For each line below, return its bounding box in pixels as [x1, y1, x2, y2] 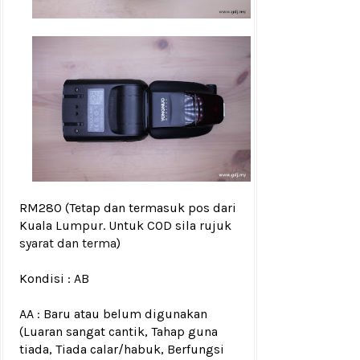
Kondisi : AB [19, 271, 89, 287]
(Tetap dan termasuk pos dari [65, 200, 236, 216]
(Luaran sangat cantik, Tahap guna [19, 324, 218, 340]
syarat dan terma [19, 235, 117, 252]
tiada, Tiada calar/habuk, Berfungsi [19, 342, 224, 358]
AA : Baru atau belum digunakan [19, 306, 207, 322]
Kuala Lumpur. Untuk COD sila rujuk [19, 218, 231, 234]
